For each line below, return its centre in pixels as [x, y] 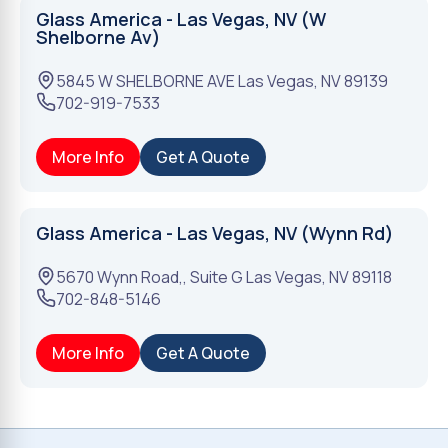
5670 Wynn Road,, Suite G [149, 277]
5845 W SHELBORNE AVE [145, 81]
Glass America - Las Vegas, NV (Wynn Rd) [215, 233]
